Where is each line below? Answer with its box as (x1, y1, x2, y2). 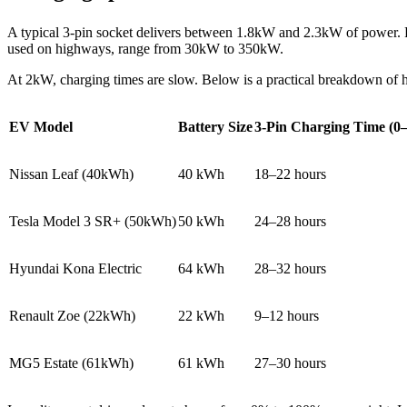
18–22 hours (254, 165, 326, 182)
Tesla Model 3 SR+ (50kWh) (9, 213, 176, 229)
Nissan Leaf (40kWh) (9, 165, 134, 182)
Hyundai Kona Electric (9, 260, 142, 276)
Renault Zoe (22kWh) (9, 307, 135, 323)
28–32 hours (254, 260, 326, 276)
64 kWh (178, 260, 224, 276)
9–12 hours (254, 307, 319, 323)
